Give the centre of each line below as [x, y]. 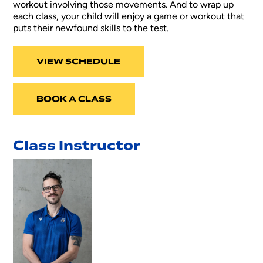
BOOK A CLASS [74, 99]
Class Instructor [77, 145]
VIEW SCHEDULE [79, 61]
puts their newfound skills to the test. [91, 28]
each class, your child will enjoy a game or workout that [129, 16]
